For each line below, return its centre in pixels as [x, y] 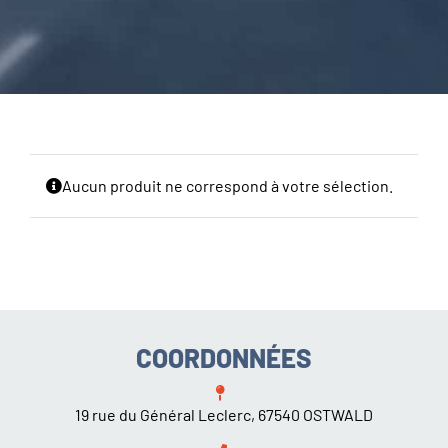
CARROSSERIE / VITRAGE [105, 47]
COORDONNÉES [224, 358]
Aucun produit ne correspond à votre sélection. [227, 186]
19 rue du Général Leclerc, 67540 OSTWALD [224, 415]
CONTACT [54, 159]
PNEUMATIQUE [71, 103]
